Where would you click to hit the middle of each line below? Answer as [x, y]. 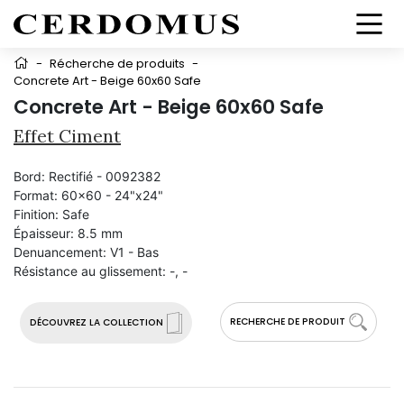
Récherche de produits [117, 64]
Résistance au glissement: [90, 271]
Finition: [36, 214]
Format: [36, 195]
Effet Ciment [67, 136]
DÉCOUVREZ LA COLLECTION [96, 322]
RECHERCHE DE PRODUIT [287, 321]
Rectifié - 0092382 [105, 176]
